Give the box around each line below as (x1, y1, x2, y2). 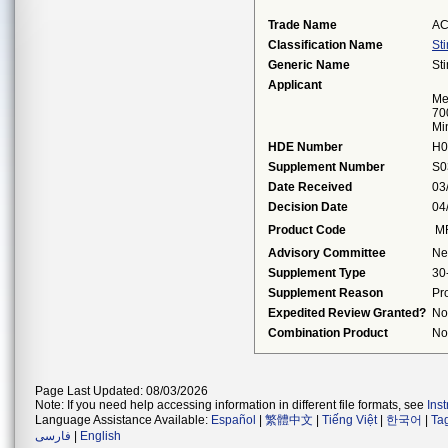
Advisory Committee (268, 246, 386, 260)
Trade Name (268, 18, 337, 32)
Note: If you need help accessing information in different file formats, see (35, 398, 427, 412)
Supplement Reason (268, 286, 383, 300)
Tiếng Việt (322, 413, 377, 427)
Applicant (268, 78, 322, 92)
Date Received (268, 180, 352, 194)
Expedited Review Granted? (268, 306, 426, 320)
